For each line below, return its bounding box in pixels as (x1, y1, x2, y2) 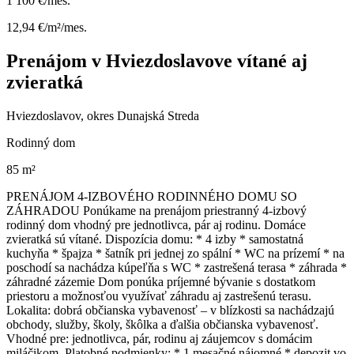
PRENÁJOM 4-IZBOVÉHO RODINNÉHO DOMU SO (6, 189, 297, 203)
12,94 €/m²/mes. (6, 20, 87, 34)
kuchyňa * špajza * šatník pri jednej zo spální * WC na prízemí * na (6, 246, 345, 260)
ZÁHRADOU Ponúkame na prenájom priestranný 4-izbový (6, 203, 307, 217)
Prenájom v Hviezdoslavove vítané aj (6, 50, 307, 71)
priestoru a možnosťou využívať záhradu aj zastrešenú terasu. (6, 288, 311, 303)
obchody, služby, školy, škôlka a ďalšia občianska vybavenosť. (6, 317, 318, 331)
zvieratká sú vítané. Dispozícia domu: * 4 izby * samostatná (6, 232, 303, 246)
